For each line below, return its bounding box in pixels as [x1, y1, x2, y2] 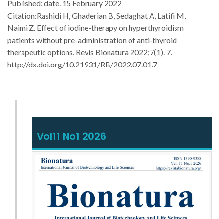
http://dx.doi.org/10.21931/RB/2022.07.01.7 [7, 59, 157, 69]
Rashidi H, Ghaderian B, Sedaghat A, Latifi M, [37, 10, 186, 20]
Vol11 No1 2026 [37, 129, 106, 143]
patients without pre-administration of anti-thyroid [7, 35, 177, 44]
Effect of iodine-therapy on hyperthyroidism [37, 22, 184, 32]
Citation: [7, 10, 37, 20]
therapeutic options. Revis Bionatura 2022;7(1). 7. [7, 47, 172, 57]
